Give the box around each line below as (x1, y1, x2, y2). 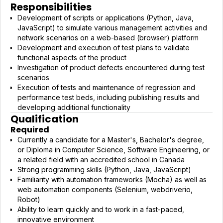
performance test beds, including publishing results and (17, 93, 200, 102)
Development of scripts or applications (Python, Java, (17, 13, 194, 22)
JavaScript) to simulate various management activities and (17, 23, 207, 32)
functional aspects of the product (17, 53, 126, 62)
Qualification (10, 111, 79, 126)
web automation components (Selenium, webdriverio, (17, 185, 193, 194)
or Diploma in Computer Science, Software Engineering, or (17, 145, 210, 154)
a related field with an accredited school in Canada (17, 155, 185, 164)
